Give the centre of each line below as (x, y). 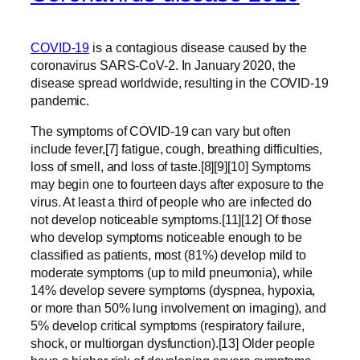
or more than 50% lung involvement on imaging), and (178, 308)
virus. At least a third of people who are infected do (171, 202)
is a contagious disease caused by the (198, 48)
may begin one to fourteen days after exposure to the (177, 184)
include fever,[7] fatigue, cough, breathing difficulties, (177, 149)
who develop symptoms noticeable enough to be (166, 237)
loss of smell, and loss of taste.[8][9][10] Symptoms (171, 167)
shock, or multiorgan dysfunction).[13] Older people (173, 344)
